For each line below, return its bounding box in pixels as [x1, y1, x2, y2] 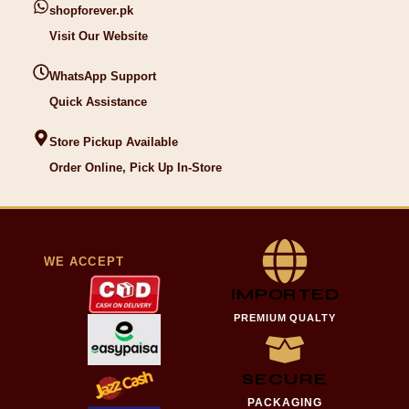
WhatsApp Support [48, 69, 156, 84]
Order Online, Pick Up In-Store [48, 161, 222, 175]
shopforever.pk [48, 4, 133, 18]
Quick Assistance [48, 95, 147, 110]
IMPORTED [229, 284, 341, 305]
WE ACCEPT [44, 254, 124, 268]
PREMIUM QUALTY [233, 312, 337, 324]
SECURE [242, 369, 328, 390]
